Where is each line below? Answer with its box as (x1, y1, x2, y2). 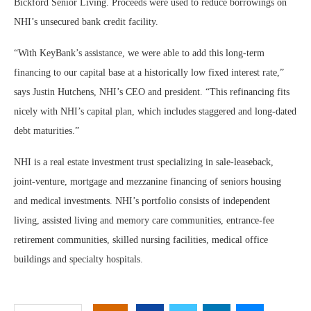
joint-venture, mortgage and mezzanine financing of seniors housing (14, 176, 281, 187)
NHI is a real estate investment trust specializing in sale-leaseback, (14, 157, 274, 167)
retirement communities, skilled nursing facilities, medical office (14, 235, 268, 245)
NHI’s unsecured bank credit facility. (14, 17, 158, 27)
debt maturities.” (14, 126, 79, 136)
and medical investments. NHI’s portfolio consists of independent (14, 196, 270, 206)
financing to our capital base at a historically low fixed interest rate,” (14, 67, 284, 78)
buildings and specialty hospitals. (14, 254, 143, 264)
